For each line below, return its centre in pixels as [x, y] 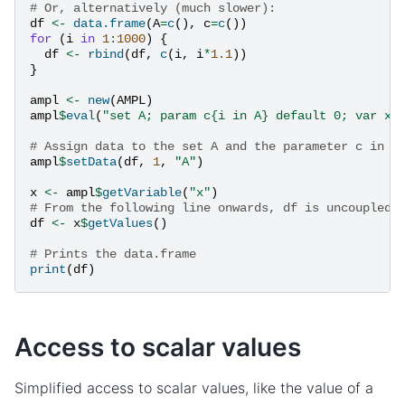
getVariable [142, 192]
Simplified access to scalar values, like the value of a [194, 388]
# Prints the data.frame [113, 254]
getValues [120, 223]
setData [91, 161]
